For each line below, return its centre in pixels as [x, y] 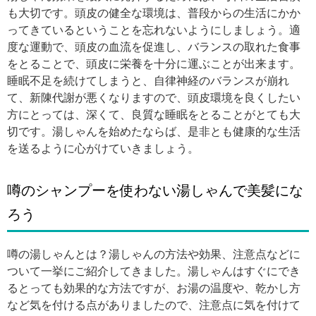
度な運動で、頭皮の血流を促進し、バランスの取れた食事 [154, 47]
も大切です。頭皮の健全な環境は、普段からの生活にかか [154, 13]
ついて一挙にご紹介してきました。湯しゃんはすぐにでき [154, 271]
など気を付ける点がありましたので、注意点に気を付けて [154, 305]
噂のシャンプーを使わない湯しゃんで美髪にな [155, 190]
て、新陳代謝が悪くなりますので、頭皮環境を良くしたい [154, 98]
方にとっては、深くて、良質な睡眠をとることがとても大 [154, 115]
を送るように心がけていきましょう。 [103, 148]
